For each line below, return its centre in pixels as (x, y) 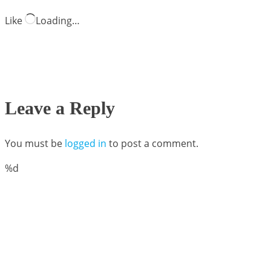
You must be (35, 143)
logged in (86, 143)
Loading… (58, 20)
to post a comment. (152, 143)
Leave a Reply (60, 108)
